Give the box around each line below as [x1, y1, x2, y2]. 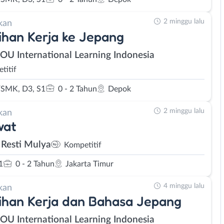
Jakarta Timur [65, 160, 113, 168]
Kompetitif [64, 140, 101, 149]
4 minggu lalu [163, 182, 204, 189]
